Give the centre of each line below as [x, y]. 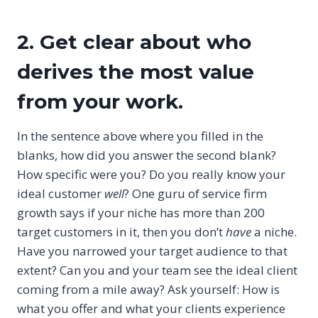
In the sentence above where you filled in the [140, 136]
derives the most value [136, 72]
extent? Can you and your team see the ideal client [157, 270]
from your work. [100, 102]
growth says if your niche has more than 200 [141, 213]
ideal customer [59, 194]
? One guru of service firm [196, 194]
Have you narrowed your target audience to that [152, 251]
